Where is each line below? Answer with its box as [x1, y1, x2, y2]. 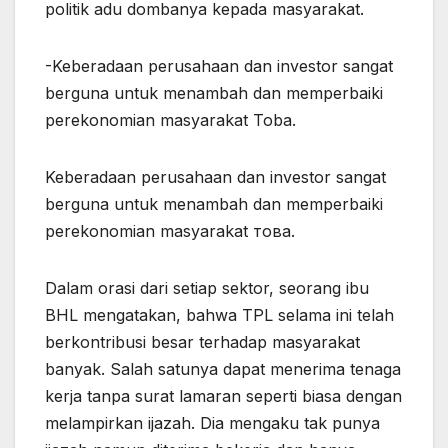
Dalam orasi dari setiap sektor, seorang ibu [45, 277, 369, 298]
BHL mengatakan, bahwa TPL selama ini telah [45, 304, 394, 325]
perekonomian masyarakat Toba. [45, 109, 296, 130]
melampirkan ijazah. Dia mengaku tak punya [45, 412, 380, 433]
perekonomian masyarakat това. [45, 220, 295, 241]
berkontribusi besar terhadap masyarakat [45, 331, 360, 352]
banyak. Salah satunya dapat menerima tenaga [45, 358, 401, 379]
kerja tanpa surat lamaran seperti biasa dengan [45, 385, 402, 406]
